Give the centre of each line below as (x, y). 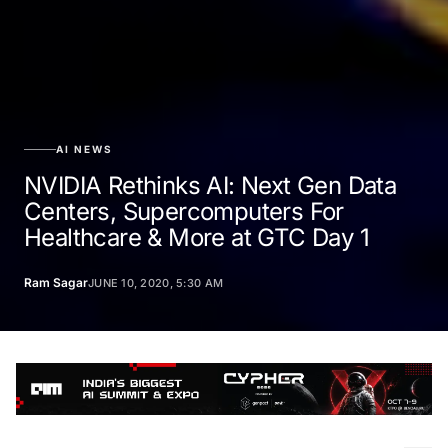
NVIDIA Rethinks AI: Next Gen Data (210, 185)
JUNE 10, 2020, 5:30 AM (156, 282)
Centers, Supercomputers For (184, 211)
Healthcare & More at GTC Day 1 (196, 237)
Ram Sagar (56, 282)
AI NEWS (84, 148)
